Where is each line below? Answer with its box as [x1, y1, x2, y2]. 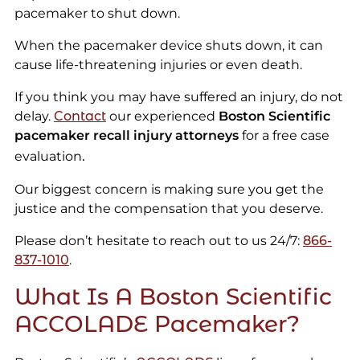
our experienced [105, 108, 219, 125]
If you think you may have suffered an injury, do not [14, 89, 343, 105]
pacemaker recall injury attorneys [14, 128, 242, 144]
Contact [53, 108, 106, 125]
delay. [14, 108, 54, 125]
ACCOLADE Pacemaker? [14, 310, 300, 338]
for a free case [241, 128, 329, 144]
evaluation [14, 149, 82, 165]
